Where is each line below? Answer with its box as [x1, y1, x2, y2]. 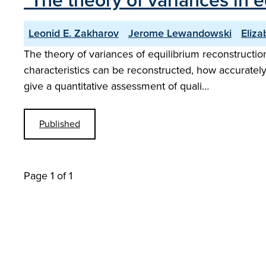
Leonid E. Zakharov [28, 26, 119, 41]
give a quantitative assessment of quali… [24, 78, 209, 94]
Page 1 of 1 [24, 168, 72, 183]
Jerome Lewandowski [128, 26, 232, 41]
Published [39, 117, 80, 131]
